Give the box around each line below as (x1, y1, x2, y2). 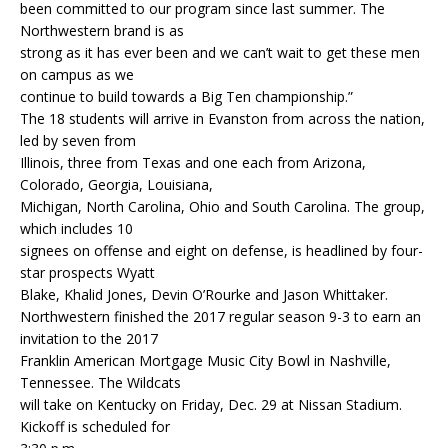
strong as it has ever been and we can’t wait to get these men (20, 43, 420, 63)
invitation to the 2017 (20, 329, 158, 349)
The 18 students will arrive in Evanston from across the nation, (20, 109, 425, 129)
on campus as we (20, 65, 134, 85)
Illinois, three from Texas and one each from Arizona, (20, 153, 366, 173)
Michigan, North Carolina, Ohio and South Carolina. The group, (20, 197, 425, 217)
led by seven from (20, 131, 136, 151)
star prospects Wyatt (20, 263, 155, 283)
